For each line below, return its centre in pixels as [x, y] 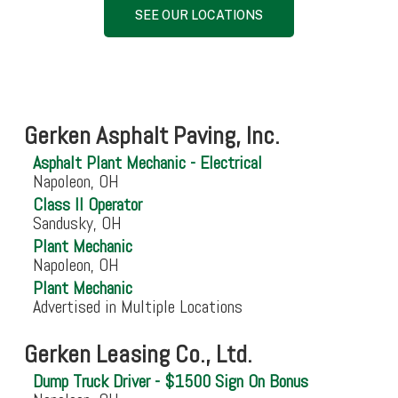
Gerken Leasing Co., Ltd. [138, 354]
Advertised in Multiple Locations [137, 307]
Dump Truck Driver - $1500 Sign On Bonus [170, 382]
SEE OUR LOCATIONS [199, 16]
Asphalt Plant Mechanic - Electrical [147, 163]
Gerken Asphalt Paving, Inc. [151, 136]
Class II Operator [87, 205]
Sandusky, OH [77, 223]
